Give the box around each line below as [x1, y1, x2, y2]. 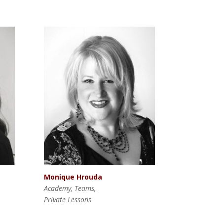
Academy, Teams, [44, 183, 96, 193]
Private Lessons [44, 194, 92, 204]
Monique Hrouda [44, 172, 103, 182]
